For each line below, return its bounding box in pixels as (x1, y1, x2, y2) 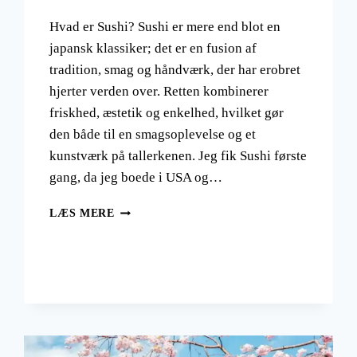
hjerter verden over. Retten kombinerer (49, 84, 269, 100)
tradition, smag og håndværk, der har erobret (49, 62, 301, 78)
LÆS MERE (49, 207, 115, 220)
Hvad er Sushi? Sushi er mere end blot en (49, 19, 281, 35)
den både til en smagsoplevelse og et (49, 127, 257, 143)
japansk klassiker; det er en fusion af (49, 41, 257, 57)
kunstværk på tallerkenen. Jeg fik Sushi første (49, 148, 308, 164)
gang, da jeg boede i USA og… (49, 170, 223, 186)
